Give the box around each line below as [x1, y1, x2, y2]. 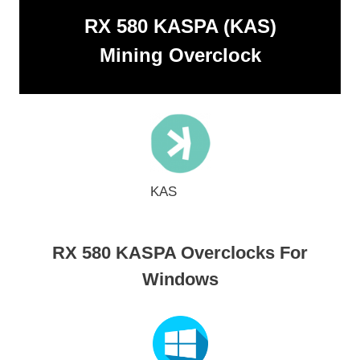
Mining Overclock [99, 44, 261, 67]
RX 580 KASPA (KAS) [84, 15, 276, 38]
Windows [141, 269, 219, 290]
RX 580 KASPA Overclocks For [52, 243, 308, 264]
